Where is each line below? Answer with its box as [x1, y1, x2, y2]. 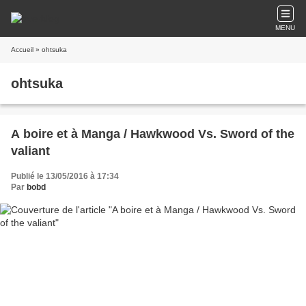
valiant [11, 144, 50, 158]
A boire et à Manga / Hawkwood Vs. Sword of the [11, 127, 124, 141]
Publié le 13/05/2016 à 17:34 [11, 171, 119, 181]
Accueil [11, 46, 33, 53]
